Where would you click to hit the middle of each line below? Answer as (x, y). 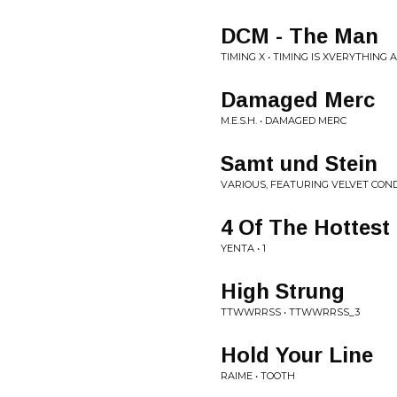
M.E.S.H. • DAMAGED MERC (284, 121)
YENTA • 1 (243, 248)
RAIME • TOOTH (258, 376)
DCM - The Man (300, 36)
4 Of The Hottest (305, 227)
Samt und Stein (299, 163)
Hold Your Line (297, 355)
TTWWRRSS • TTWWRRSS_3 (290, 312)
